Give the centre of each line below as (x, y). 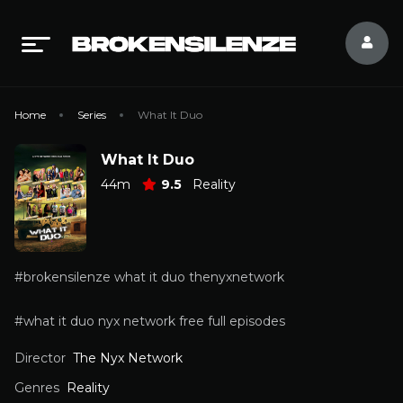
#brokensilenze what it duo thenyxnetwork (149, 277)
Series (92, 115)
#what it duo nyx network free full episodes (150, 321)
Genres (37, 388)
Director (40, 358)
